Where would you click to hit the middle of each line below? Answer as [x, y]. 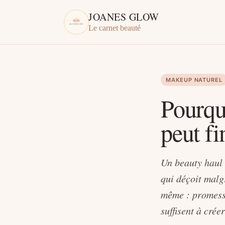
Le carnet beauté [115, 28]
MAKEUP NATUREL [194, 80]
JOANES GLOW [124, 17]
